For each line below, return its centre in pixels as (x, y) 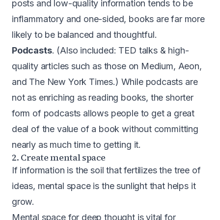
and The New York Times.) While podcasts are (105, 82)
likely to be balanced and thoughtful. (84, 34)
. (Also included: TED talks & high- (120, 50)
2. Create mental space (59, 157)
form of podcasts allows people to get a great (103, 113)
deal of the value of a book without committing (105, 129)
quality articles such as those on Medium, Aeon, (107, 66)
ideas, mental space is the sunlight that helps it (104, 186)
